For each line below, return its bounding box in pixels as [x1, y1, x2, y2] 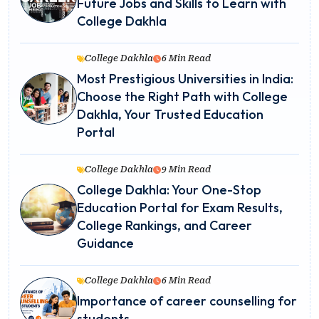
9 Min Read [162, 164, 211, 175]
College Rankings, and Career [77, 217, 252, 234]
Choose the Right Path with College [77, 88, 288, 105]
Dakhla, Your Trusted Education [77, 106, 263, 123]
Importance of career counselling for [77, 293, 297, 310]
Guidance [77, 235, 134, 252]
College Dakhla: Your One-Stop [77, 182, 261, 199]
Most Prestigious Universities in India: [77, 70, 293, 88]
